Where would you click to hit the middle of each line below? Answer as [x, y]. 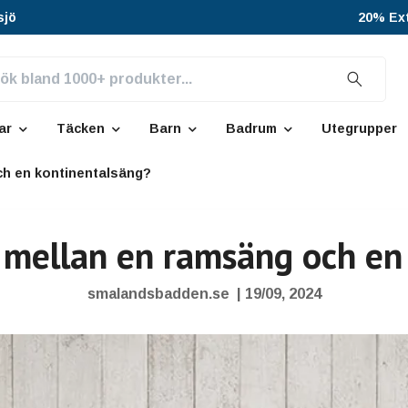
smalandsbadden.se [158, 294]
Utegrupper [359, 129]
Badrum [251, 129]
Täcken [81, 129]
